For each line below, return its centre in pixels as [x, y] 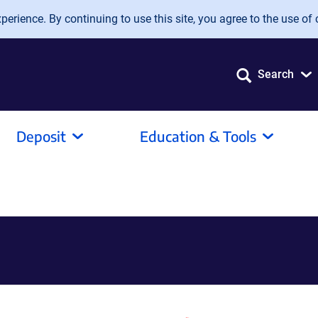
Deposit [41, 136]
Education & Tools [198, 136]
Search [276, 74]
